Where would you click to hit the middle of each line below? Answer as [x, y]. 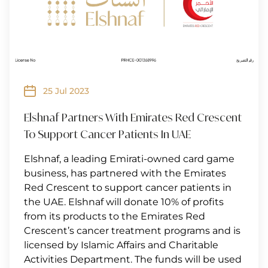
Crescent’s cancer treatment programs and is [132, 230]
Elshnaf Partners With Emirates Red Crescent [133, 117]
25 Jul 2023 [66, 91]
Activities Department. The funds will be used [133, 259]
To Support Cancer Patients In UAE [107, 134]
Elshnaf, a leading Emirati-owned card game [129, 159]
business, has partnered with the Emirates [125, 173]
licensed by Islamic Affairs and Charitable [121, 245]
